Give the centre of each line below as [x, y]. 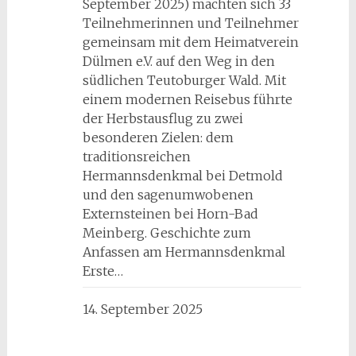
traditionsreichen [136, 157]
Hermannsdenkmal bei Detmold [182, 176]
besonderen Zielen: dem [158, 137]
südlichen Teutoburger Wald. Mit [184, 80]
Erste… [103, 271]
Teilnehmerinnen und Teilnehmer [190, 23]
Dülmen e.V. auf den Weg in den [178, 61]
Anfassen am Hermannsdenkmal [184, 252]
